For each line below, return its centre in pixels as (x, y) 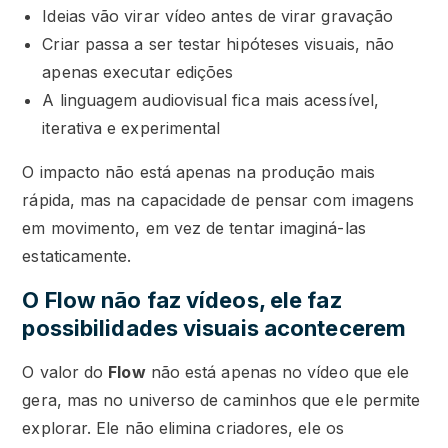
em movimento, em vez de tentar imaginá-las (194, 228)
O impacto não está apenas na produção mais (198, 172)
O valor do (65, 372)
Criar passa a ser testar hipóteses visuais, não (218, 44)
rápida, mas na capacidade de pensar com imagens (218, 200)
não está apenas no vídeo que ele (277, 372)
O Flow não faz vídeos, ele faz (182, 300)
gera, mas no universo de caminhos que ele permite (221, 400)
